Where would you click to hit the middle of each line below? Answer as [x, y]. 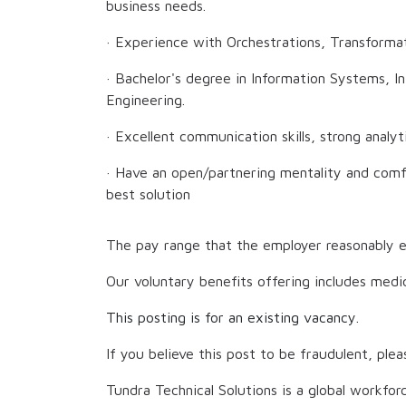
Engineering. [145, 100]
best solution [148, 194]
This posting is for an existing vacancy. [232, 318]
